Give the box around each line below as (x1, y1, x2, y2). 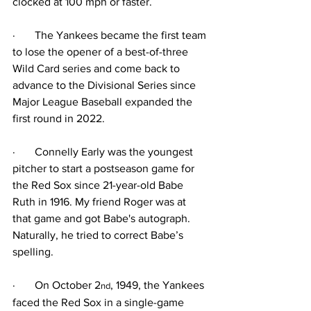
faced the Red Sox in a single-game (12, 296, 187, 308)
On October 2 (35, 279, 101, 291)
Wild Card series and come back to (12, 62, 183, 74)
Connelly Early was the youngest (35, 146, 196, 158)
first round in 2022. (12, 112, 105, 124)
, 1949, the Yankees (110, 279, 207, 291)
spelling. (12, 246, 53, 258)
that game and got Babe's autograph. (12, 212, 193, 224)
